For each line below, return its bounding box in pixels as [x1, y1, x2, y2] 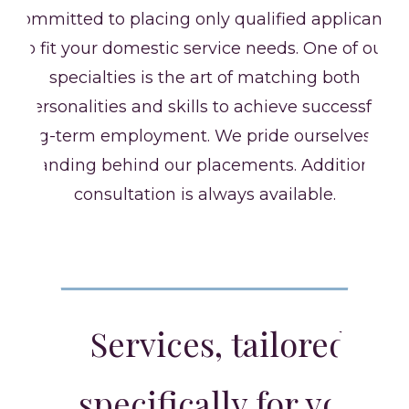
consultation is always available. [73, 184, 336, 204]
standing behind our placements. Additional [23, 154, 386, 175]
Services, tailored [89, 321, 349, 366]
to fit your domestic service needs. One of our [19, 37, 390, 58]
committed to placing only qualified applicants [12, 8, 397, 29]
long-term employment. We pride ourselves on [12, 125, 397, 146]
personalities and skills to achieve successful [22, 96, 387, 117]
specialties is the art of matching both [48, 67, 361, 88]
